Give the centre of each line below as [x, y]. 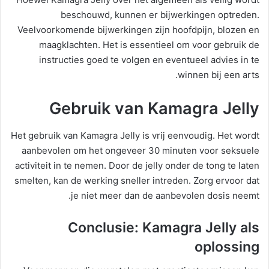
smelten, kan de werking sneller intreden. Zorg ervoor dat [137, 180]
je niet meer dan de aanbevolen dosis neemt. [165, 195]
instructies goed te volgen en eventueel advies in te [149, 60]
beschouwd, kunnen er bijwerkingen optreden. [160, 15]
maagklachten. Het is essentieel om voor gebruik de [149, 45]
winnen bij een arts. [219, 75]
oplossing [227, 246]
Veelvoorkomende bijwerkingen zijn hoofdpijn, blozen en [138, 30]
